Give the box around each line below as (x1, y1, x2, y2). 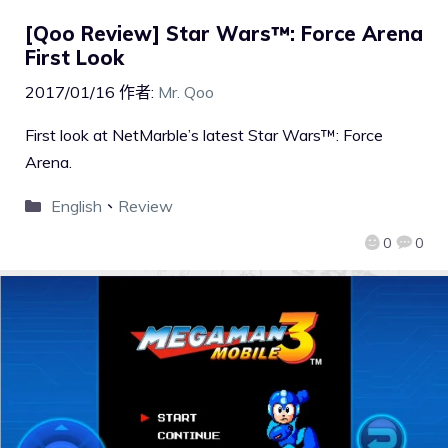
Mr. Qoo (158, 82, 214, 103)
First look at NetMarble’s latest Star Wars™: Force (25, 125, 383, 146)
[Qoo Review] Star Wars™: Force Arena (25, 21, 423, 47)
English (50, 196, 102, 217)
